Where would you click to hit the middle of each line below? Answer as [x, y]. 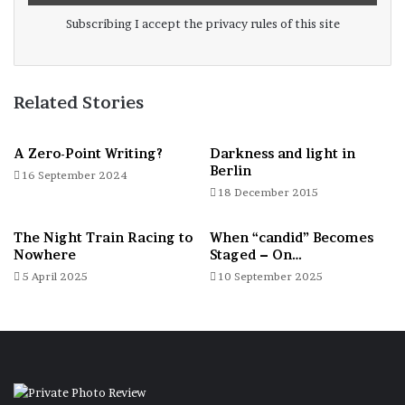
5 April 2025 [55, 277]
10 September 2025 [271, 277]
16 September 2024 [75, 175]
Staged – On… [256, 255]
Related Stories [79, 103]
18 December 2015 [268, 193]
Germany [207, 179]
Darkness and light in [283, 154]
